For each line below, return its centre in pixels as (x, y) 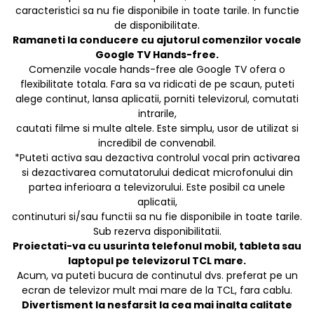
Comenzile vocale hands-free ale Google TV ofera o (157, 70)
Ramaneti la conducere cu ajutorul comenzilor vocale (157, 40)
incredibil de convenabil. (157, 143)
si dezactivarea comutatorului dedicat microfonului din (157, 173)
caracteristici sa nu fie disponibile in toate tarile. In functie (157, 11)
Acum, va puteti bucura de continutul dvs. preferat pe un (157, 276)
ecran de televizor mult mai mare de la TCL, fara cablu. (157, 291)
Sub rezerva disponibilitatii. (157, 232)
